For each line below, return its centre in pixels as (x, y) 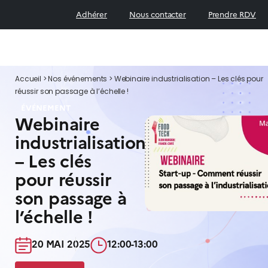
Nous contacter (157, 14)
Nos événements (78, 80)
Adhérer (92, 14)
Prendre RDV (232, 14)
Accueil (28, 80)
